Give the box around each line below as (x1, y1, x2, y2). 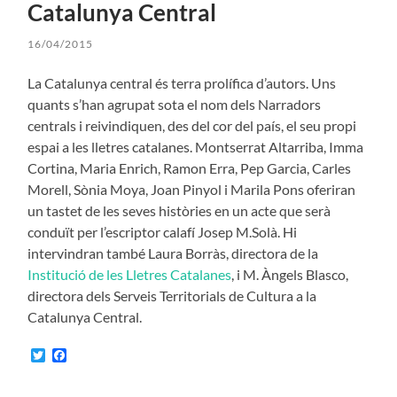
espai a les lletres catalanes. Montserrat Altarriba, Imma (27, 137, 364, 155)
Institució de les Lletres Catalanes (27, 265, 232, 283)
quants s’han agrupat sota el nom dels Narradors (27, 95, 322, 113)
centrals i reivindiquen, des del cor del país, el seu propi (27, 116, 357, 134)
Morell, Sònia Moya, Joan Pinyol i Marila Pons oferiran (27, 180, 356, 198)
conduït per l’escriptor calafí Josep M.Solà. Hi (27, 222, 298, 240)
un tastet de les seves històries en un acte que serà (27, 201, 331, 219)
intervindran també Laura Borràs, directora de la (27, 244, 319, 261)
